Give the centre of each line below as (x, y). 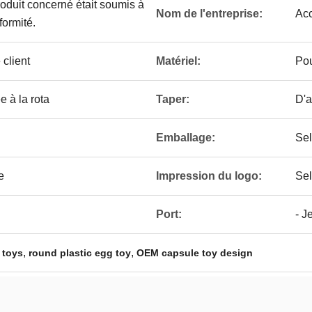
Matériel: (178, 61)
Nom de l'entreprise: (209, 14)
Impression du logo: (209, 176)
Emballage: (186, 138)
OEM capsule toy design (195, 253)
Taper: (173, 99)
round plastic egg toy (80, 253)
